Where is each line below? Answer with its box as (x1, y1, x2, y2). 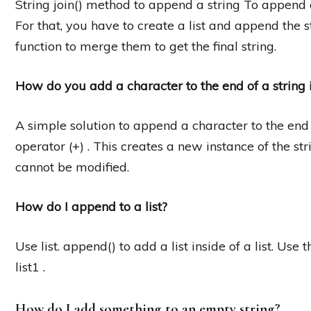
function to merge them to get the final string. (15, 38, 276, 55)
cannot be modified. (15, 159, 129, 176)
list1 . (15, 259, 45, 276)
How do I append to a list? (15, 199, 167, 215)
